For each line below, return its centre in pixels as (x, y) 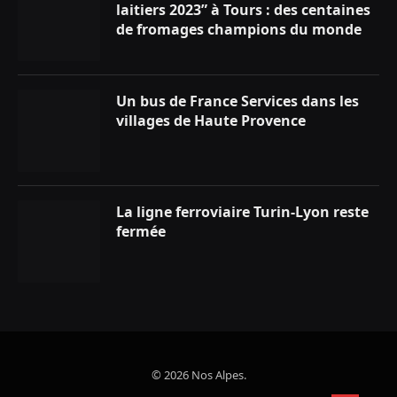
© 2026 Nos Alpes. (198, 375)
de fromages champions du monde (239, 30)
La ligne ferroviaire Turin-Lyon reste (242, 212)
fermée (141, 232)
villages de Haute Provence (211, 121)
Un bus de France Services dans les (237, 101)
